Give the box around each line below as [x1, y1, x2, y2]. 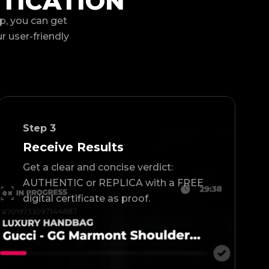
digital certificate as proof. [23, 193, 151, 205]
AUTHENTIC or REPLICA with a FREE [23, 177, 204, 189]
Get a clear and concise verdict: [23, 162, 174, 174]
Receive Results [23, 140, 124, 155]
